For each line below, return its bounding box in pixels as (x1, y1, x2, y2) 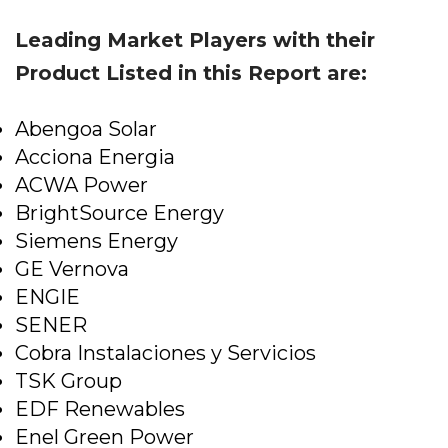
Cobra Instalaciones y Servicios (15, 341, 316, 365)
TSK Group (15, 369, 122, 393)
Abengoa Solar (15, 117, 157, 141)
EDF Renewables (15, 397, 185, 421)
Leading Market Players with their (15, 28, 375, 52)
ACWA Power (15, 173, 148, 197)
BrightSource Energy (15, 201, 224, 225)
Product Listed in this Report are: (15, 61, 367, 85)
